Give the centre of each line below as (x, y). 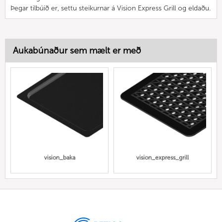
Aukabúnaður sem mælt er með (77, 50)
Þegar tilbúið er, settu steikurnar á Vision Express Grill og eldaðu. (111, 8)
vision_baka (59, 158)
